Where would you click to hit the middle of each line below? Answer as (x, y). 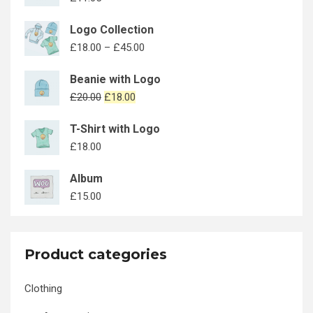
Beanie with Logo (115, 80)
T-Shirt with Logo (115, 129)
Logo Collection (112, 30)
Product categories (96, 254)
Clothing (43, 288)
